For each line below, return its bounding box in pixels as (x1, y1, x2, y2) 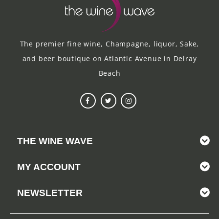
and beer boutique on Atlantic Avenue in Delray (22, 53, 197, 63)
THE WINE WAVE (17, 135, 93, 146)
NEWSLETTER (17, 187, 83, 198)
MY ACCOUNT (17, 161, 81, 172)
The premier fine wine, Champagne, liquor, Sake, (20, 39, 199, 48)
